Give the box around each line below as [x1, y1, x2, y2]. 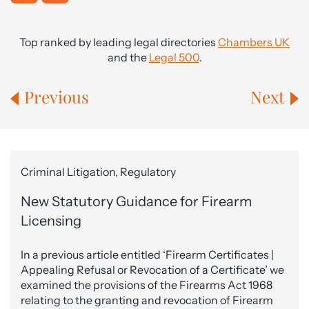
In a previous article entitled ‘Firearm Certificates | [21, 248, 274, 261]
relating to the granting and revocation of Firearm [21, 293, 273, 307]
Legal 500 [148, 50, 199, 64]
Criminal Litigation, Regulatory [21, 165, 176, 179]
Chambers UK [218, 35, 290, 49]
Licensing [21, 212, 81, 229]
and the [107, 50, 149, 64]
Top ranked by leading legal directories [19, 35, 218, 49]
